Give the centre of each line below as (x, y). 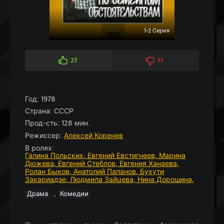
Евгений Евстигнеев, (123, 155)
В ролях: (39, 148)
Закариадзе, (47, 179)
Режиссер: (43, 135)
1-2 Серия (157, 30)
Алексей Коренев (93, 135)
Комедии (74, 194)
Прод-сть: (42, 123)
